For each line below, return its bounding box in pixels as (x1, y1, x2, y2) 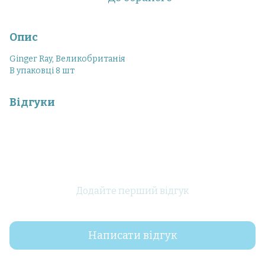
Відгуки (9, 96, 55, 109)
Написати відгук (88, 228, 177, 242)
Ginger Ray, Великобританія (9, 54, 125, 64)
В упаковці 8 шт (9, 66, 75, 76)
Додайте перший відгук (76, 185, 189, 196)
